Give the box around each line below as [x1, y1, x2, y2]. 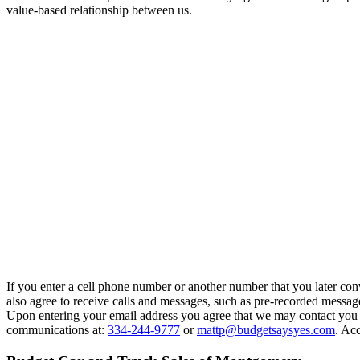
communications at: [6, 322, 108, 337]
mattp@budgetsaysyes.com [197, 322, 335, 337]
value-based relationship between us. [6, 2, 192, 17]
